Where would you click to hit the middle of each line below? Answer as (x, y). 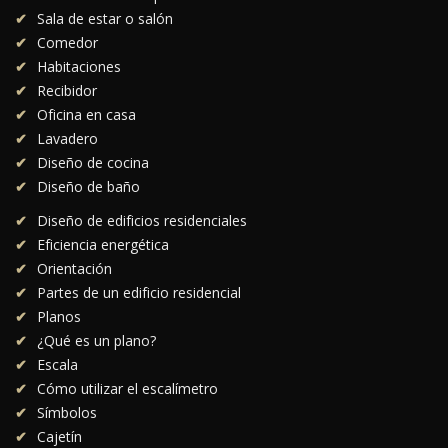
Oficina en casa (86, 115)
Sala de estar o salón (105, 19)
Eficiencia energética (103, 245)
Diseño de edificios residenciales (142, 221)
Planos (59, 317)
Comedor (67, 43)
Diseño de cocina (93, 163)
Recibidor (67, 91)
